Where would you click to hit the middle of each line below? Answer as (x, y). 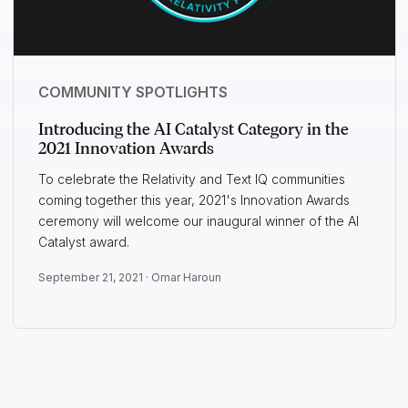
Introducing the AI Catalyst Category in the (193, 130)
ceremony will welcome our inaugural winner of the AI (198, 221)
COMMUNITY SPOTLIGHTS (133, 92)
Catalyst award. (85, 242)
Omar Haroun (186, 278)
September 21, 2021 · (94, 278)
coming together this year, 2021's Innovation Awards (194, 200)
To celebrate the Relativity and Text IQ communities (191, 179)
